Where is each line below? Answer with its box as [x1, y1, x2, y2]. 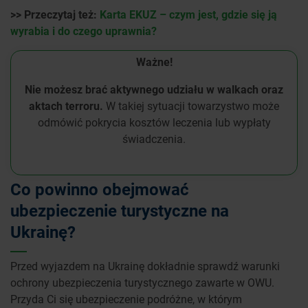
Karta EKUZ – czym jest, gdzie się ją [100, 7, 277, 22]
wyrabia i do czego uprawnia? [10, 23, 157, 38]
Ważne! [135, 54, 173, 69]
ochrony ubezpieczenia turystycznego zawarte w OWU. [10, 275, 274, 290]
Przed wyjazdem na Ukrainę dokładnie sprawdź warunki [10, 258, 280, 274]
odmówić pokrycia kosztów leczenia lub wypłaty [37, 115, 271, 130]
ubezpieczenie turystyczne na [10, 199, 229, 222]
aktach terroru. [29, 98, 106, 113]
